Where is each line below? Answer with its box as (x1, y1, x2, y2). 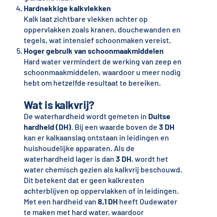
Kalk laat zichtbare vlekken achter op (23, 14, 148, 24)
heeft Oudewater (117, 197, 177, 206)
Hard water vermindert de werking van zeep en (23, 57, 182, 66)
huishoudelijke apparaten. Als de (23, 143, 135, 153)
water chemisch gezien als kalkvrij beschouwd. (23, 165, 182, 174)
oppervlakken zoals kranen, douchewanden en (23, 25, 181, 34)
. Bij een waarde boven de (71, 122, 159, 132)
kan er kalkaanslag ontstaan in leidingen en (23, 133, 169, 142)
